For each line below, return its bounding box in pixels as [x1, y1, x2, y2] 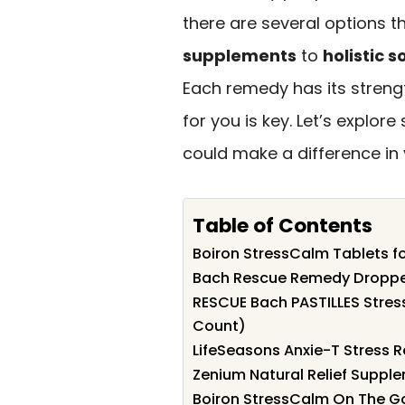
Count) [193, 315, 246, 336]
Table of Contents [193, 211, 372, 240]
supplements [183, 44, 297, 67]
